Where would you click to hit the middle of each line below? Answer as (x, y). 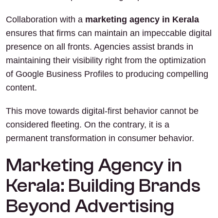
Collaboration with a (45, 19)
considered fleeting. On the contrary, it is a (88, 125)
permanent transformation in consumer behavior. (100, 138)
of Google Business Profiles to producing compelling (107, 74)
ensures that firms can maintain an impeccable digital (109, 33)
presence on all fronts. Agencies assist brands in (100, 47)
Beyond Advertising (90, 206)
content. (21, 88)
